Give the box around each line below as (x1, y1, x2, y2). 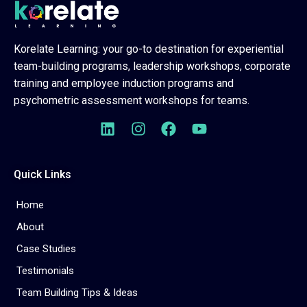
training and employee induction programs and (14, 76, 234, 90)
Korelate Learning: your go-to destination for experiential (14, 42, 284, 56)
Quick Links (14, 167, 71, 181)
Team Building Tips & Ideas (16, 286, 138, 299)
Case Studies (16, 242, 76, 255)
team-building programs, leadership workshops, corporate (14, 59, 291, 73)
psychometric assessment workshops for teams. (14, 93, 249, 107)
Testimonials (16, 264, 74, 277)
